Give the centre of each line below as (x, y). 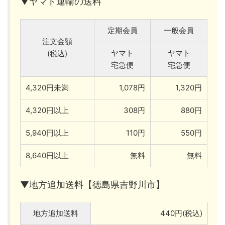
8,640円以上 (47, 155)
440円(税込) (181, 213)
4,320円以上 (47, 110)
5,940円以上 (47, 133)
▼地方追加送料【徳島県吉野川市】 (92, 184)
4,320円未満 (47, 87)
